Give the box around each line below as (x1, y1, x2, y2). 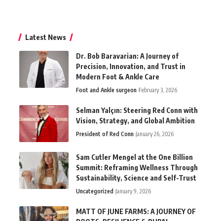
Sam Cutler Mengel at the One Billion (76, 152, 193, 161)
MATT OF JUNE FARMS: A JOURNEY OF (76, 207, 196, 216)
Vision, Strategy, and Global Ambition (76, 116, 195, 125)
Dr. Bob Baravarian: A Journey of (76, 51, 179, 60)
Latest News (25, 32, 66, 41)
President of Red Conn (76, 130, 134, 138)
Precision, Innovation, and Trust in (76, 62, 185, 71)
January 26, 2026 (136, 130, 174, 138)
